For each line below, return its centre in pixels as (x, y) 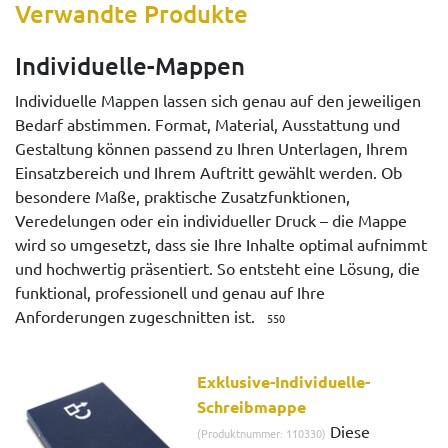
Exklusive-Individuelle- (284, 382)
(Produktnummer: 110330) (262, 433)
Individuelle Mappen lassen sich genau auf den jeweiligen (218, 100)
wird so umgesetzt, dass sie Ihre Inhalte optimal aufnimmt (221, 244)
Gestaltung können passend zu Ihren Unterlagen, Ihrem (211, 148)
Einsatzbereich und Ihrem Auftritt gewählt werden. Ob (208, 172)
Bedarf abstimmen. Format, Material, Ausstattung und (207, 124)
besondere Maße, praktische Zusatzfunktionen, (182, 196)
